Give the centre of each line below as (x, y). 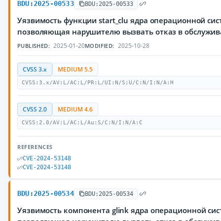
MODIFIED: (100, 46)
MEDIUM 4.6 (75, 109)
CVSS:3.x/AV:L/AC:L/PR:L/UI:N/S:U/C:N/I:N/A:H (98, 83)
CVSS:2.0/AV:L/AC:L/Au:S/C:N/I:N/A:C (82, 123)
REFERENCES (35, 147)
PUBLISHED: (34, 46)
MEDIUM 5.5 (75, 69)
